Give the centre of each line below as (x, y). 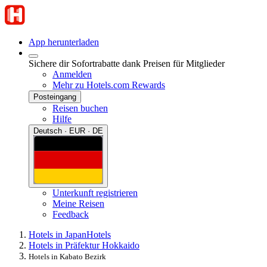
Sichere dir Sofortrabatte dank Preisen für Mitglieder (127, 63)
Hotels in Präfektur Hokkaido (84, 245)
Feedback (71, 214)
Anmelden (72, 74)
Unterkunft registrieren (95, 193)
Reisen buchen (80, 108)
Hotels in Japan (58, 234)
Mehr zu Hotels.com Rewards (109, 85)
